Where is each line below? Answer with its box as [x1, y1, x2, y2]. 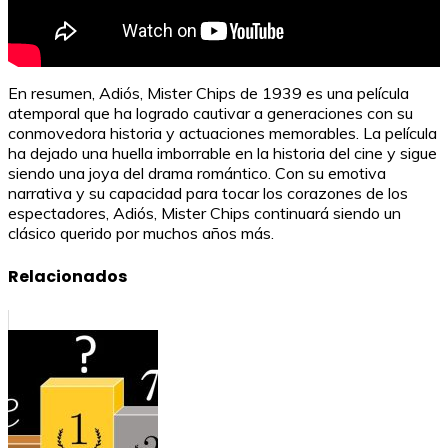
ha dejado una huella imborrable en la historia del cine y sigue [8, 142, 437, 163]
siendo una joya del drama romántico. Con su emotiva [8, 162, 386, 183]
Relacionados [8, 265, 127, 289]
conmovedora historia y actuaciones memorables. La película [8, 122, 437, 143]
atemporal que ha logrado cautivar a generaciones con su [8, 102, 413, 123]
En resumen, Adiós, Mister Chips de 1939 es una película [8, 82, 409, 103]
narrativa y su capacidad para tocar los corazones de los [8, 182, 408, 203]
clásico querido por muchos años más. [8, 222, 274, 243]
